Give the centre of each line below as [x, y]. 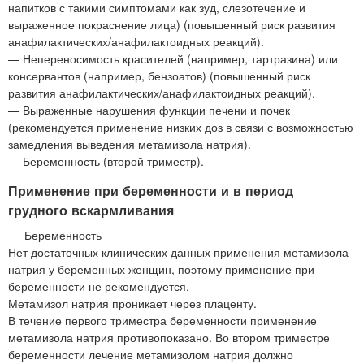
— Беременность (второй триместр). [106, 161]
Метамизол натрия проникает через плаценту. [132, 303]
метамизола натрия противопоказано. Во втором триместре [169, 338]
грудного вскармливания [91, 210]
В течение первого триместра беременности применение [162, 321]
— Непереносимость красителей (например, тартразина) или [173, 59]
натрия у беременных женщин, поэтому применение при [161, 269]
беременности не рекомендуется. [99, 286]
